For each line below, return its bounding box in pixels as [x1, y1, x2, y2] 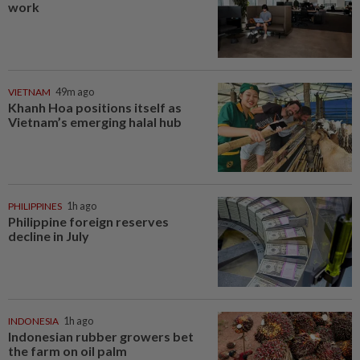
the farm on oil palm [8, 342, 127, 358]
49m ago [55, 85, 94, 98]
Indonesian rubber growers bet [8, 328, 194, 344]
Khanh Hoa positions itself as [8, 99, 182, 115]
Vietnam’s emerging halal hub [8, 113, 182, 129]
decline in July [8, 228, 89, 244]
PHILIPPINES [8, 200, 62, 213]
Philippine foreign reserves [8, 214, 169, 230]
